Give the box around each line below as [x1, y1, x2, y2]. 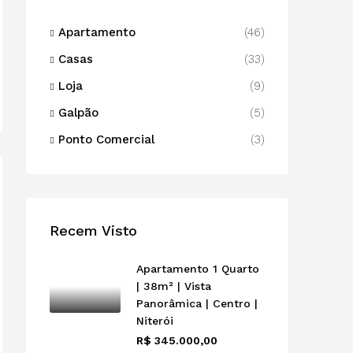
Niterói [136, 314, 173, 327]
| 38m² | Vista [136, 279, 211, 292]
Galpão [58, 105, 98, 120]
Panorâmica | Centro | [136, 296, 258, 310]
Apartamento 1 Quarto [136, 262, 259, 275]
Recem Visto [50, 221, 137, 239]
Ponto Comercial [58, 132, 154, 147]
